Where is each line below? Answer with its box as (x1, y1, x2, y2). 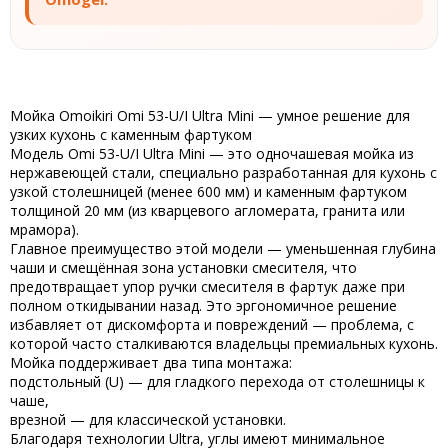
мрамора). (10, 220, 79, 240)
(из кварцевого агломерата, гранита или (124, 201, 405, 221)
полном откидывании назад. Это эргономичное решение (10, 296, 397, 316)
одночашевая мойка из (256, 144, 414, 164)
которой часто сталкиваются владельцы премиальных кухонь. (10, 334, 438, 354)
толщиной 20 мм (10, 201, 124, 221)
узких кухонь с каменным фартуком (10, 125, 252, 145)
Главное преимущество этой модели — (10, 239, 286, 259)
